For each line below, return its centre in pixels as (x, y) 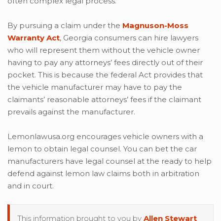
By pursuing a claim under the (65, 25)
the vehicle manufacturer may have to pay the (95, 87)
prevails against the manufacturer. (71, 112)
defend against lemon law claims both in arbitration (103, 173)
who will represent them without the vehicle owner (104, 50)
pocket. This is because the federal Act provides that (105, 75)
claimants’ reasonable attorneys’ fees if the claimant (104, 99)
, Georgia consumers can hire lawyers (129, 38)
